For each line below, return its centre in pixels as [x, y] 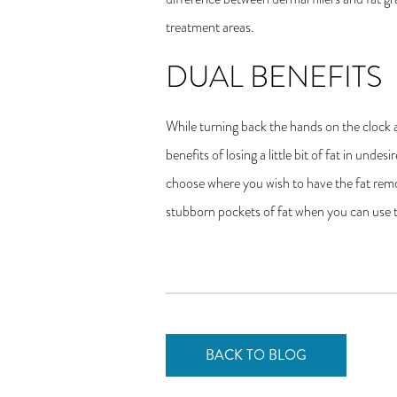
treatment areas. [210, 27]
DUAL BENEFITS [274, 76]
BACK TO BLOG [256, 354]
